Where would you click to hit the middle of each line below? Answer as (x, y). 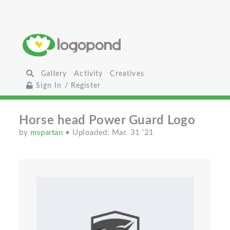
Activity (89, 74)
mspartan (48, 133)
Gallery (54, 74)
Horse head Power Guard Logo (107, 121)
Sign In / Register (67, 85)
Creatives (127, 74)
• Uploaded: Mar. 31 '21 (110, 133)
